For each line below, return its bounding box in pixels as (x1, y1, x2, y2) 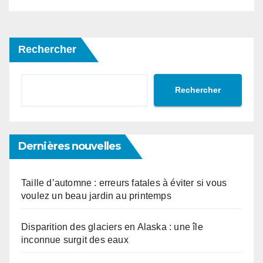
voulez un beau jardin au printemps (21, 190, 171, 201)
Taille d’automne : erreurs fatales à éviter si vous (21, 177, 227, 188)
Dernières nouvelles (18, 139, 120, 153)
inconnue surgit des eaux (21, 234, 129, 245)
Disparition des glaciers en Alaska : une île (21, 221, 203, 232)
